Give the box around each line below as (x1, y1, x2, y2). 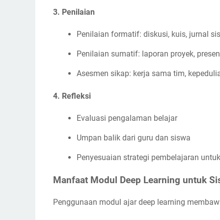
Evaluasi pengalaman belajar (77, 113, 177, 123)
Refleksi (62, 91, 91, 101)
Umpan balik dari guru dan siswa (77, 133, 191, 142)
